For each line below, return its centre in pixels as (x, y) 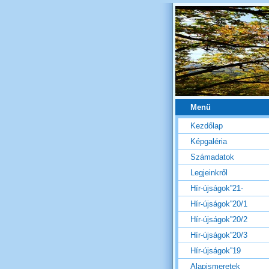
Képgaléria (209, 142)
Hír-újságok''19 (216, 251)
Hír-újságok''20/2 (219, 220)
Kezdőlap (207, 126)
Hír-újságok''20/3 (219, 235)
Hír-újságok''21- (217, 189)
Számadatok (212, 157)
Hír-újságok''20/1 (219, 204)
